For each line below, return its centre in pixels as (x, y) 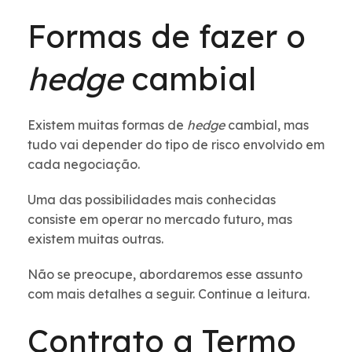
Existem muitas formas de (107, 125)
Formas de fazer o (167, 37)
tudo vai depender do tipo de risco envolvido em (176, 145)
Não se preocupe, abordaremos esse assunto (165, 275)
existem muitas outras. (97, 239)
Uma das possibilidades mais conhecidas (152, 200)
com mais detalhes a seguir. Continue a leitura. (169, 294)
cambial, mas (268, 125)
